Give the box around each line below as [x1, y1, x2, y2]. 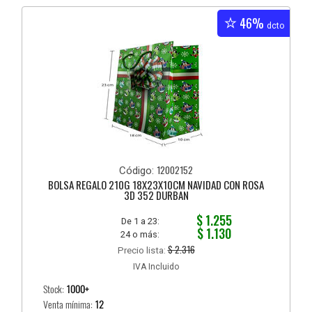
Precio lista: [117, 244, 168, 256]
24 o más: [120, 229, 160, 240]
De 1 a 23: [121, 216, 160, 227]
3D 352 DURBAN [123, 187, 189, 203]
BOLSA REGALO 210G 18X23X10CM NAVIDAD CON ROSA [48, 177, 264, 193]
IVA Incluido [133, 262, 179, 272]
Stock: [43, 283, 67, 297]
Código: [119, 164, 157, 178]
